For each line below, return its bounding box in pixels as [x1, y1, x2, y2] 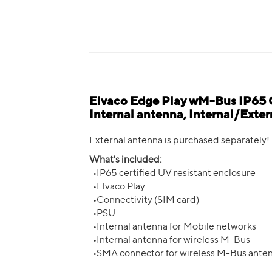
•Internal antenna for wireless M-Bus [89, 236, 250, 245]
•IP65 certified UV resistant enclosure [89, 169, 256, 178]
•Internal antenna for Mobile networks [89, 222, 256, 232]
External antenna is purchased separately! [89, 136, 270, 146]
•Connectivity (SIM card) [89, 195, 199, 205]
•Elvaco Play [89, 182, 145, 192]
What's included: [89, 155, 161, 165]
